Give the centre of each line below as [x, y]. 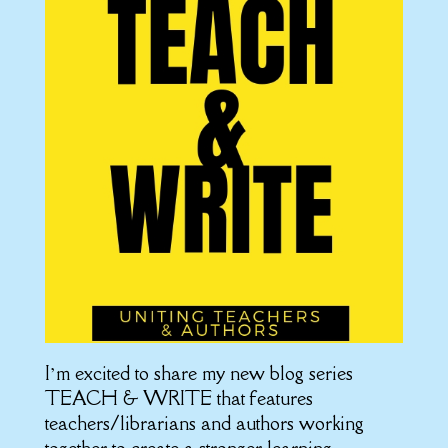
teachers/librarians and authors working [204, 423]
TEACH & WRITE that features [178, 398]
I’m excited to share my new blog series [198, 373]
